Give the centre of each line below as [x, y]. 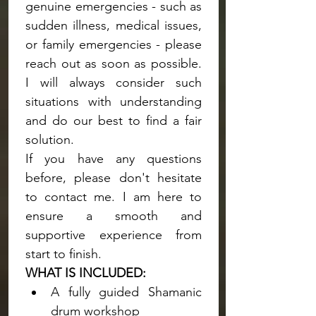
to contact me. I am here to [114, 197]
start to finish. [63, 254]
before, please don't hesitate [114, 178]
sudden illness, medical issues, [114, 25]
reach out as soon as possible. [114, 63]
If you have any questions [114, 159]
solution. [50, 140]
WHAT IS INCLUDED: [86, 273]
